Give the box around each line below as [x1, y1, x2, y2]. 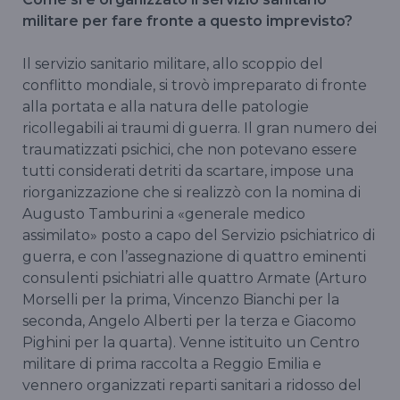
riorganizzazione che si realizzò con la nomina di [22, 184, 361, 202]
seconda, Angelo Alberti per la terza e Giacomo [22, 312, 356, 330]
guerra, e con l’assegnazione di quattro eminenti [22, 248, 366, 266]
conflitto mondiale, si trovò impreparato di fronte [22, 77, 367, 95]
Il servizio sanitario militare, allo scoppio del [22, 55, 323, 73]
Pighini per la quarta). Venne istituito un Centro [22, 334, 360, 352]
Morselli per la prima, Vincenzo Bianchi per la [22, 291, 339, 309]
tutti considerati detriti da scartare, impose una [22, 162, 354, 180]
